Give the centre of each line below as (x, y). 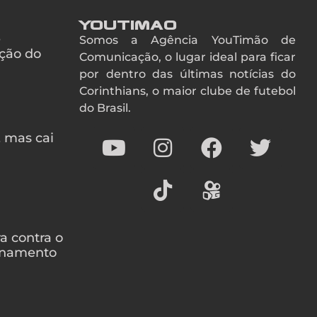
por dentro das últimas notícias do (187, 74)
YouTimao (128, 24)
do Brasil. (105, 108)
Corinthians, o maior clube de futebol (187, 91)
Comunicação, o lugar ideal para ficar (187, 57)
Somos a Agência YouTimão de (187, 40)
